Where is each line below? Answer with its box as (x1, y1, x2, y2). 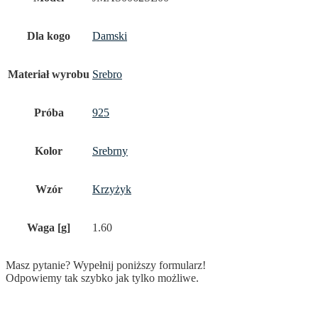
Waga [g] (27, 221, 70, 234)
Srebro (92, 68, 122, 81)
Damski (92, 30, 127, 43)
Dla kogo (27, 30, 70, 43)
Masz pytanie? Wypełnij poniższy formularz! (6, 259, 206, 272)
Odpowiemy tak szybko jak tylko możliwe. (6, 272, 199, 285)
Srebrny (92, 145, 128, 158)
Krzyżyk (92, 183, 131, 196)
